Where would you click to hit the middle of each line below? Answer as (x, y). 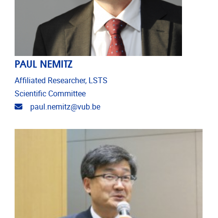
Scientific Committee (50, 94)
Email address (46, 107)
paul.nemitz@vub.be (65, 107)
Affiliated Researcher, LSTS (61, 81)
